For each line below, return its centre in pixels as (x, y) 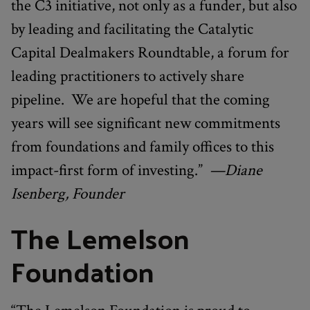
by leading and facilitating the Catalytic (132, 29)
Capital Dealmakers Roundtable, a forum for (150, 52)
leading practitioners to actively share (128, 76)
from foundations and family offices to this (143, 146)
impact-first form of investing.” (109, 170)
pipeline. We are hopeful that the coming (140, 99)
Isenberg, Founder (68, 193)
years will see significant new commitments (146, 123)
